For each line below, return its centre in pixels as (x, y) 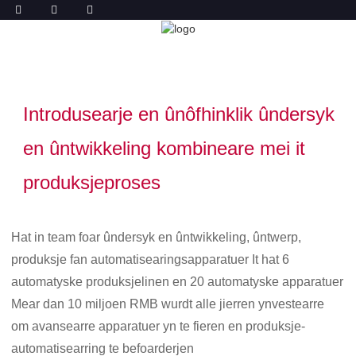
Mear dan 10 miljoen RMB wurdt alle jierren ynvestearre (168, 304)
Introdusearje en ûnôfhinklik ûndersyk (179, 114)
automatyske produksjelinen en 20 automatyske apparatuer (178, 281)
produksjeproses (92, 182)
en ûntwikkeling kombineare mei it (164, 148)
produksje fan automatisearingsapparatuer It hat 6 (151, 259)
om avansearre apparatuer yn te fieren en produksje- (159, 326)
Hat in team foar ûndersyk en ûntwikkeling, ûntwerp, (157, 237)
